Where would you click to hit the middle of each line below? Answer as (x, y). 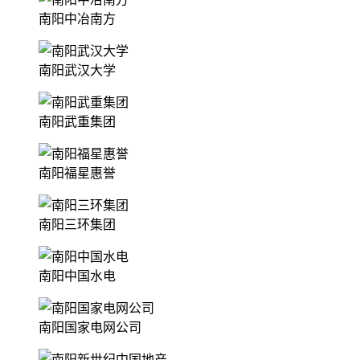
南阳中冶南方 (77, 18)
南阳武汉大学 (77, 70)
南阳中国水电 (77, 276)
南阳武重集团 (77, 121)
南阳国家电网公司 (90, 327)
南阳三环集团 (77, 224)
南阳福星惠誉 (77, 173)
